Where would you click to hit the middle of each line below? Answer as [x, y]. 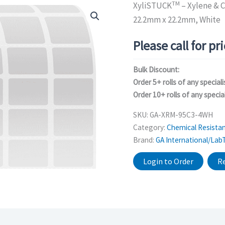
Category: [150, 128]
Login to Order [168, 161]
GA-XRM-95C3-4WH [181, 115]
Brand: [144, 140]
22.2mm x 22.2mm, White [177, 20]
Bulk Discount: [156, 69]
